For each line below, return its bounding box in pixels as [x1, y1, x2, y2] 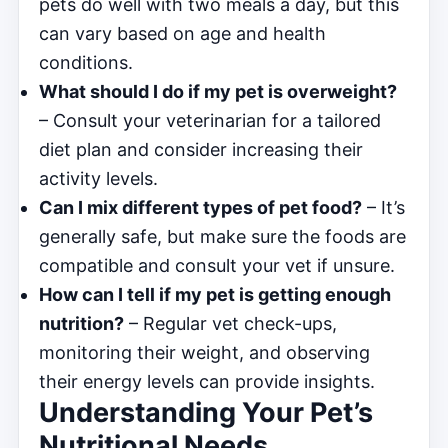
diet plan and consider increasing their [39, 138, 363, 160]
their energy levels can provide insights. [39, 370, 375, 392]
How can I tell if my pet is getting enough [39, 283, 391, 305]
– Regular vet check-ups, [124, 312, 337, 334]
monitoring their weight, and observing [39, 341, 370, 363]
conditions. [39, 51, 133, 73]
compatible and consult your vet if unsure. [39, 254, 395, 276]
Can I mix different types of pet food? [39, 196, 362, 218]
